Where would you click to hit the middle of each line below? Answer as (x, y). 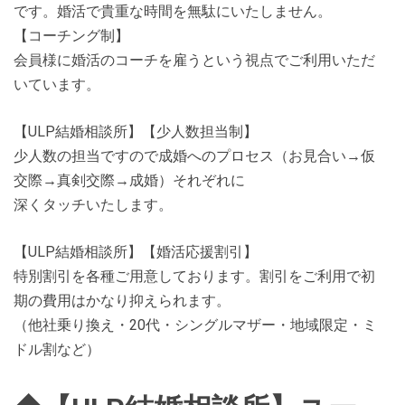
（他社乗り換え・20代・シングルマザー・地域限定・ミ (195, 325)
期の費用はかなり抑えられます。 (122, 301)
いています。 (57, 85)
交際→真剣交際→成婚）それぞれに (129, 180)
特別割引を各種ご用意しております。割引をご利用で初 (194, 276)
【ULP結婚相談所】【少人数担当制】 (136, 132)
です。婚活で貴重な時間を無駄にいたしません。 (173, 11)
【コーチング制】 (71, 36)
